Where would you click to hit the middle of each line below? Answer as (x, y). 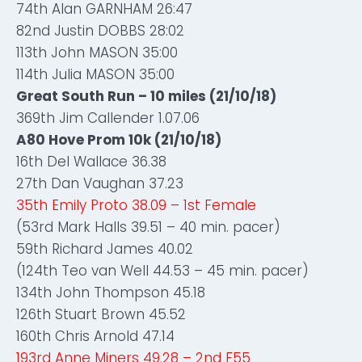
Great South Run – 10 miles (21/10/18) (146, 96)
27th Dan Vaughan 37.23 (100, 183)
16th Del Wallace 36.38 (91, 162)
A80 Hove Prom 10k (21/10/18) (119, 140)
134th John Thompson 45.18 (111, 293)
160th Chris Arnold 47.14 (95, 336)
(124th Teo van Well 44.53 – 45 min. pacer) (162, 271)
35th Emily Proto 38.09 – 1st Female (136, 205)
